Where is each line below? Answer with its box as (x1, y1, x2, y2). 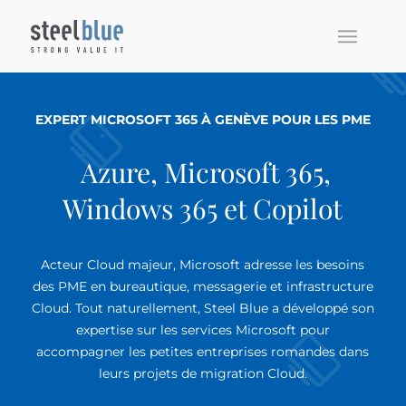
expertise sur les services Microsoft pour (75, 322, 330, 338)
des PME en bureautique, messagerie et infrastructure (32, 278, 373, 295)
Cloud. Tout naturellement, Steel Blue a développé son (31, 300, 374, 316)
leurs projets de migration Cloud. (98, 365, 307, 382)
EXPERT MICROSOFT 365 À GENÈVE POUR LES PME (34, 111, 371, 128)
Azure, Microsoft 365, (74, 154, 332, 190)
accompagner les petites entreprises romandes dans (36, 343, 370, 360)
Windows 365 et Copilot (63, 190, 343, 227)
